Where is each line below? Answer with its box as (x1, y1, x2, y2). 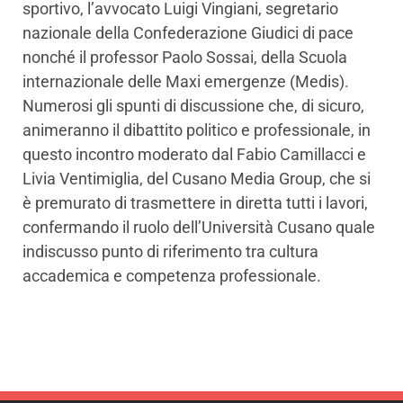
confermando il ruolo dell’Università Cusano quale (22, 218, 375, 237)
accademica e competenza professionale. (22, 266, 321, 286)
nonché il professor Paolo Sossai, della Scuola (22, 48, 347, 67)
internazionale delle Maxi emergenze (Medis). (22, 72, 349, 92)
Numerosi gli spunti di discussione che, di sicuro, (22, 96, 364, 116)
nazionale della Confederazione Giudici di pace (22, 23, 354, 43)
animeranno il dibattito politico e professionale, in (22, 121, 371, 140)
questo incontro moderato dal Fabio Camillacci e (22, 145, 366, 165)
